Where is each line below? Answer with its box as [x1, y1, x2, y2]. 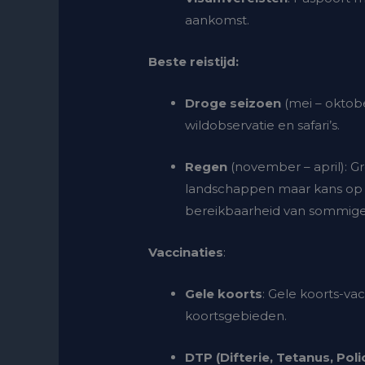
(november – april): [231, 159, 348, 175]
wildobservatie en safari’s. [185, 117, 341, 134]
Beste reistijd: [148, 54, 240, 70]
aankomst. [185, 12, 250, 29]
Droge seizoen [185, 95, 285, 112]
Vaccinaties [148, 244, 224, 261]
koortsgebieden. [185, 308, 288, 324]
